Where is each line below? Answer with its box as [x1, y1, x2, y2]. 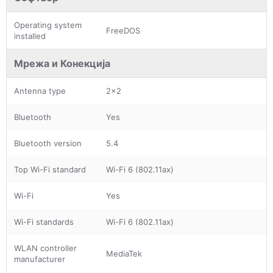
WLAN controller [14, 243, 77, 253]
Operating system [14, 19, 82, 30]
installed [14, 30, 46, 41]
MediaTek [106, 248, 142, 258]
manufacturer [14, 253, 65, 264]
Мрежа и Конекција [14, 57, 110, 69]
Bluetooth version [14, 138, 82, 148]
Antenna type [14, 85, 66, 96]
